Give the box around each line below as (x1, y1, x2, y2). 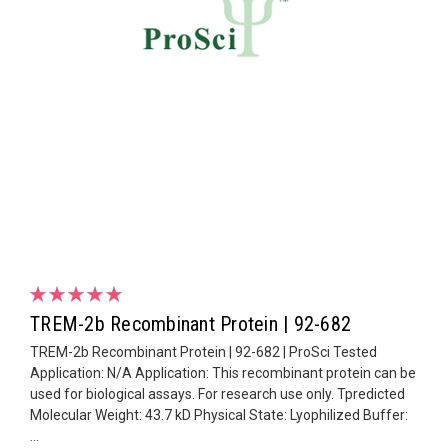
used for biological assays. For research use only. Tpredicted (30, 385, 405, 402)
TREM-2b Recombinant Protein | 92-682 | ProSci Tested (30, 343, 377, 360)
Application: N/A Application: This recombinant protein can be (30, 364, 416, 381)
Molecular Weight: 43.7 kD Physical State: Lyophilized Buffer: (30, 406, 408, 423)
